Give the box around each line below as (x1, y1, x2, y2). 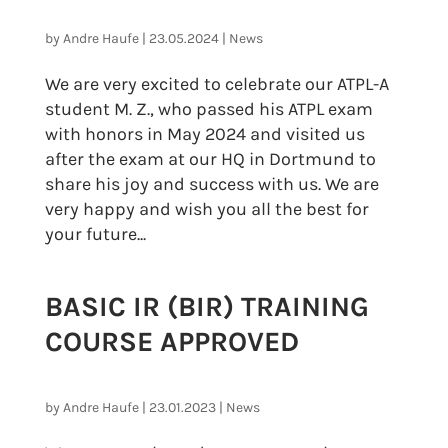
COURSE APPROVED (44, 324, 299, 358)
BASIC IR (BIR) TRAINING (44, 289, 369, 323)
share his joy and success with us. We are (44, 172, 379, 195)
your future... (44, 222, 146, 245)
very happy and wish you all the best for (44, 197, 369, 220)
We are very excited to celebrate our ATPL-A (44, 72, 389, 95)
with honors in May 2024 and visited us (44, 122, 365, 145)
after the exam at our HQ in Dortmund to (44, 147, 376, 170)
